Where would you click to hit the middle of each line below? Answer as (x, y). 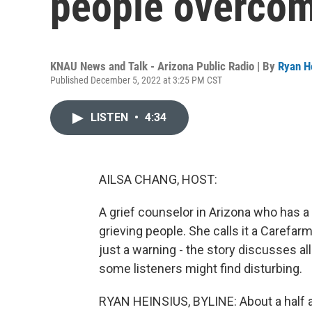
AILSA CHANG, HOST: (158, 179)
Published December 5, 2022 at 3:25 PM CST (136, 80)
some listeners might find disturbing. (201, 268)
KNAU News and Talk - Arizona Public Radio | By (164, 66)
